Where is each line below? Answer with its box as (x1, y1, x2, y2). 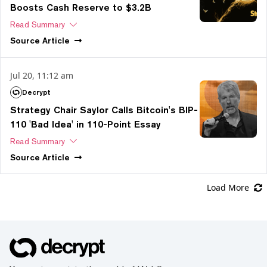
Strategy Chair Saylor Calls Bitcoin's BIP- (10, 104, 198, 116)
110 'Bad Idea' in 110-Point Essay (10, 118, 161, 130)
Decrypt (22, 87, 50, 97)
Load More (207, 182, 249, 194)
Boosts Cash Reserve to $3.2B (10, 2, 151, 14)
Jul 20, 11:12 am (10, 69, 73, 81)
